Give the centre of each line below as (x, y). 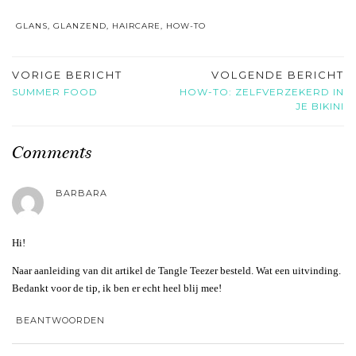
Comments (52, 153)
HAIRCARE (136, 26)
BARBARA (81, 193)
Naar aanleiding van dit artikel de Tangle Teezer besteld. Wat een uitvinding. (176, 271)
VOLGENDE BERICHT (278, 75)
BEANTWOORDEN (60, 321)
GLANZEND (80, 26)
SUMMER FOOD (55, 92)
